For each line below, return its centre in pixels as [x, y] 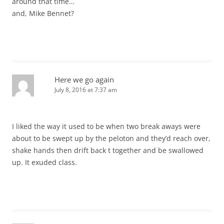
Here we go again [84, 80]
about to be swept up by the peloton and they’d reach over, [111, 138]
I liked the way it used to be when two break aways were [106, 126]
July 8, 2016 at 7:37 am [86, 90]
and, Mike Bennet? [43, 13]
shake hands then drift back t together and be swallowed [108, 150]
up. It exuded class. [44, 162]
